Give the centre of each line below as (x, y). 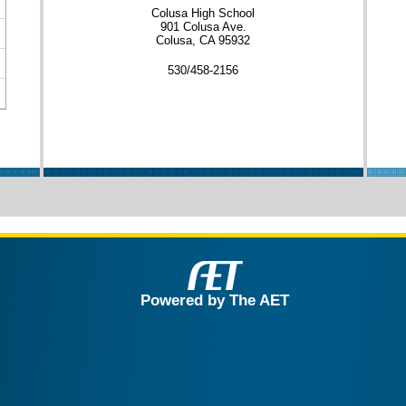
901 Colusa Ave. (203, 26)
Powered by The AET (215, 300)
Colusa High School (203, 13)
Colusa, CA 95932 (203, 40)
